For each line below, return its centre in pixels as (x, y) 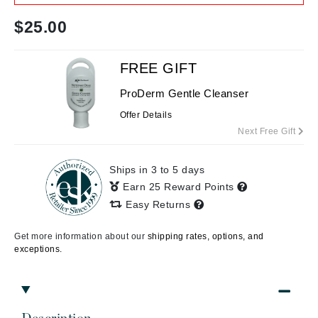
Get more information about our (81, 236)
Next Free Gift (268, 131)
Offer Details (146, 115)
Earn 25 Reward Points (180, 187)
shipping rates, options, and (205, 236)
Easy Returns (158, 204)
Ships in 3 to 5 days (157, 170)
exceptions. (38, 249)
